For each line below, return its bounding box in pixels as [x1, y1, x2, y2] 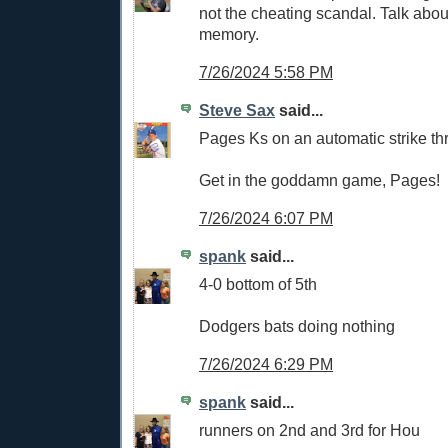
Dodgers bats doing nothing [199, 317, 395, 336]
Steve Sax [199, 100, 275, 119]
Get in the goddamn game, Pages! [199, 171, 440, 190]
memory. [199, 25, 259, 44]
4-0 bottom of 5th [199, 275, 317, 294]
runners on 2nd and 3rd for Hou [199, 421, 420, 440]
